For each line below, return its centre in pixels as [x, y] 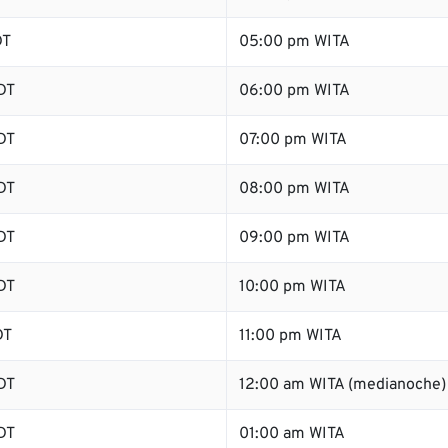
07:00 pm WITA [293, 140]
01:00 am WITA [292, 434]
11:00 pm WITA [290, 336]
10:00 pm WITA [292, 287]
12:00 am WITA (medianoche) [342, 385]
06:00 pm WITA [294, 91]
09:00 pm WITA [294, 238]
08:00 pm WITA [294, 189]
